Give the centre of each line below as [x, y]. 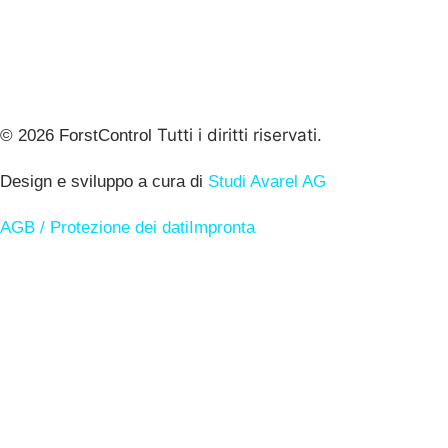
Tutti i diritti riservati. [239, 135]
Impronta [222, 227]
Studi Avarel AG [267, 181]
